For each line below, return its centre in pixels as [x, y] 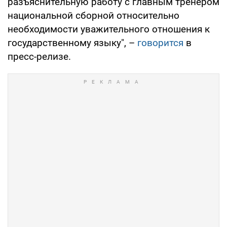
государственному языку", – [72, 43]
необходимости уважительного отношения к [109, 29]
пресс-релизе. [39, 56]
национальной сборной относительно [93, 15]
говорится [160, 43]
